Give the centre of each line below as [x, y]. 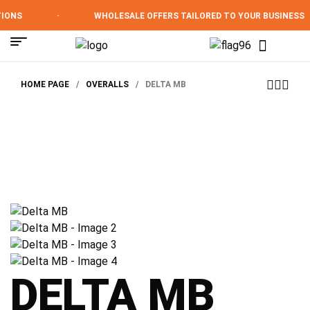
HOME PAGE [45, 84]
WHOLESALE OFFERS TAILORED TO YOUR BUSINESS [189, 16]
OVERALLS [107, 84]
